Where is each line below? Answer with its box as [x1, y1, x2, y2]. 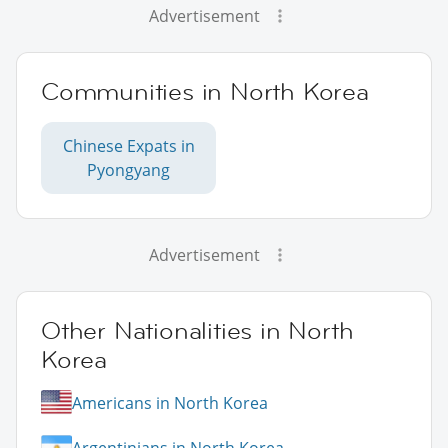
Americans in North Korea [72, 391, 268, 414]
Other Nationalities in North [41, 315, 354, 347]
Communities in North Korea [41, 76, 369, 108]
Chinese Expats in [62, 135, 195, 158]
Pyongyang [87, 159, 170, 182]
